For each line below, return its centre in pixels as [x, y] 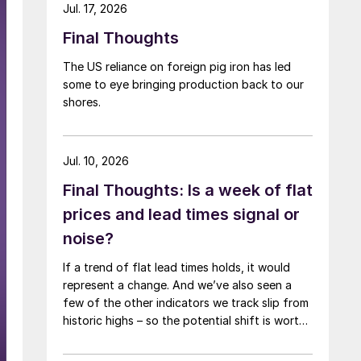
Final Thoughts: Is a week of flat [188, 190]
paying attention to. [116, 338]
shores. [82, 102]
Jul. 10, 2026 [96, 160]
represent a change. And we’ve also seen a [177, 284]
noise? [88, 238]
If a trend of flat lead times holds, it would [176, 267]
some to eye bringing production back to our [183, 84]
